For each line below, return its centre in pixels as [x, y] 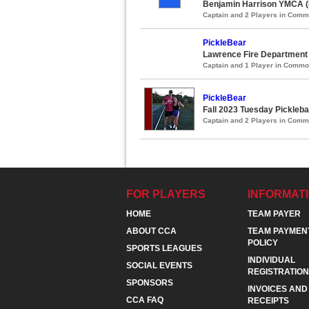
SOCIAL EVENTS [159, 265]
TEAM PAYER [274, 213]
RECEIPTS [268, 300]
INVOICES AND [278, 289]
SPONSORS [150, 282]
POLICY [263, 242]
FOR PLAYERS [166, 194]
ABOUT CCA [151, 231]
